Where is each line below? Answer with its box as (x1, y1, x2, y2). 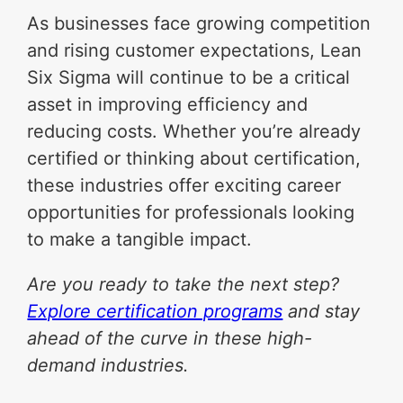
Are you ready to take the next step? (27, 273, 340, 295)
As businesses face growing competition (27, 12, 372, 34)
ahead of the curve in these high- (27, 327, 313, 349)
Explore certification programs (27, 300, 283, 322)
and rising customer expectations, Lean (27, 39, 363, 61)
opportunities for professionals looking (27, 201, 355, 223)
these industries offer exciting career (27, 174, 342, 196)
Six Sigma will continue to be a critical (27, 66, 351, 88)
